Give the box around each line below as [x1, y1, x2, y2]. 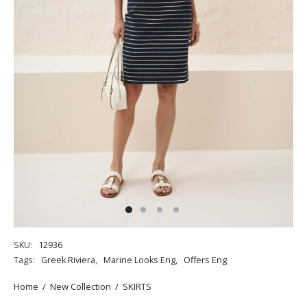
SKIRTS [123, 280, 151, 293]
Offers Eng [184, 254, 227, 267]
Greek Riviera [41, 254, 95, 267]
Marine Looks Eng [103, 254, 175, 267]
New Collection [50, 280, 111, 293]
